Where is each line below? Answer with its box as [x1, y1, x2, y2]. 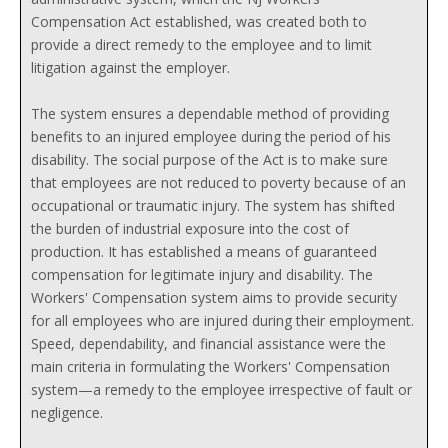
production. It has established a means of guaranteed [31, 242, 377, 261]
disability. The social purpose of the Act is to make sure [31, 150, 388, 169]
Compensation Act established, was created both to [31, 12, 367, 31]
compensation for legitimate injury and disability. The [31, 265, 373, 284]
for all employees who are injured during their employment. [31, 311, 414, 330]
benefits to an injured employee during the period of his [31, 127, 391, 146]
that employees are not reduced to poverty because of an [31, 173, 406, 192]
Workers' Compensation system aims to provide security [31, 288, 397, 307]
